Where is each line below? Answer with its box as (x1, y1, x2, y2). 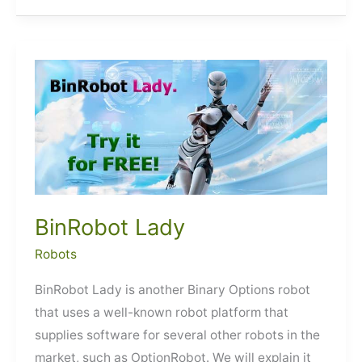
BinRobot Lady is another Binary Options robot (35, 281, 311, 297)
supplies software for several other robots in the (35, 326, 321, 343)
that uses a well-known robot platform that (35, 304, 289, 320)
